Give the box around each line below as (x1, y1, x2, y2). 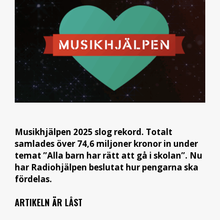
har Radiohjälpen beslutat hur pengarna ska (15, 161, 198, 173)
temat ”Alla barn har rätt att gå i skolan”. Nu (15, 149, 202, 161)
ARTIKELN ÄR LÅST (15, 195, 82, 209)
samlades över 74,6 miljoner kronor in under (15, 137, 198, 149)
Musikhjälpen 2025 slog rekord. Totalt (15, 126, 172, 137)
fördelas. (15, 173, 52, 185)
